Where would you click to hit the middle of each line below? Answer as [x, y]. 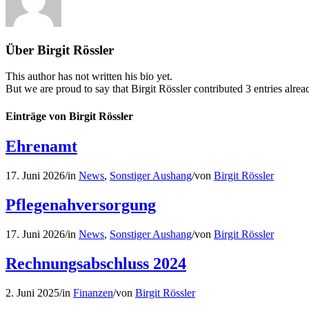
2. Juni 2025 [32, 292]
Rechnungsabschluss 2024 [96, 263]
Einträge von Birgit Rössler [69, 116]
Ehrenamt [41, 146]
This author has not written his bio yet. [89, 77]
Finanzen [93, 292]
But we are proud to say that [68, 89]
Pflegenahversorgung [81, 205]
